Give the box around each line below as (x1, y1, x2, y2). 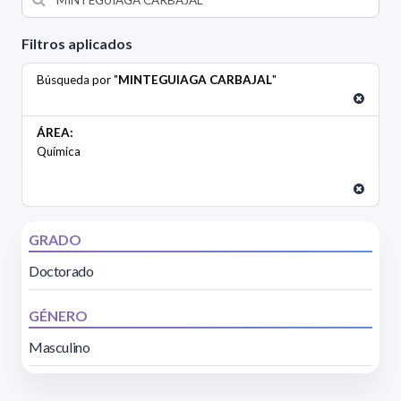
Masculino (29, 338, 90, 356)
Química (37, 144, 81, 159)
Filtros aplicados (21, 35, 132, 53)
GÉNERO (29, 307, 88, 325)
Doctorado (29, 262, 94, 280)
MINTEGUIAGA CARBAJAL (118, 73, 272, 88)
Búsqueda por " (37, 73, 118, 88)
